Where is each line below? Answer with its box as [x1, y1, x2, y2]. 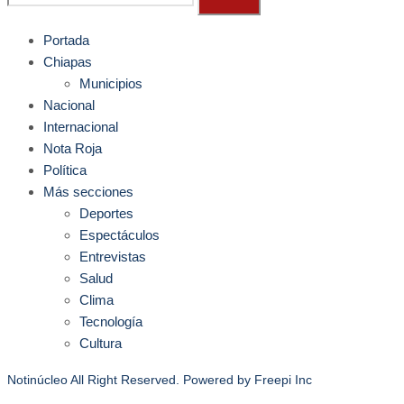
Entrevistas [79, 249, 146, 264]
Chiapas [43, 54, 92, 69]
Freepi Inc [254, 372, 312, 387]
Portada [43, 32, 89, 48]
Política [43, 162, 87, 178]
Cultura [79, 335, 122, 351]
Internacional [43, 119, 118, 134]
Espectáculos [79, 227, 160, 243]
